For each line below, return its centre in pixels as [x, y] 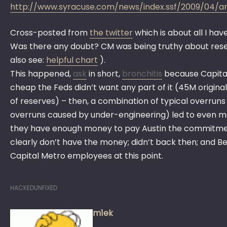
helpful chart [72, 60]
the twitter [111, 33]
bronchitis [142, 74]
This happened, [42, 74]
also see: [28, 60]
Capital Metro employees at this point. [87, 156]
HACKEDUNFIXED [34, 188]
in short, [104, 74]
